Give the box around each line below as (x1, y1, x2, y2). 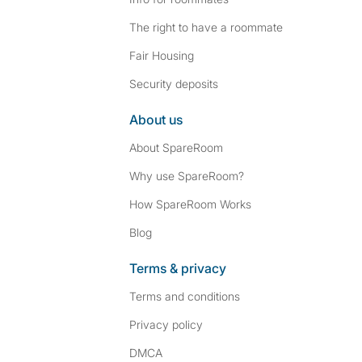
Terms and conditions (129, 289, 240, 303)
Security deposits (129, 77, 218, 90)
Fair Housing (129, 48, 194, 62)
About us (129, 112, 183, 128)
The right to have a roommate (129, 20, 283, 34)
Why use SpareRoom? (129, 169, 244, 183)
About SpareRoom (129, 141, 223, 154)
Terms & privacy (129, 260, 226, 276)
